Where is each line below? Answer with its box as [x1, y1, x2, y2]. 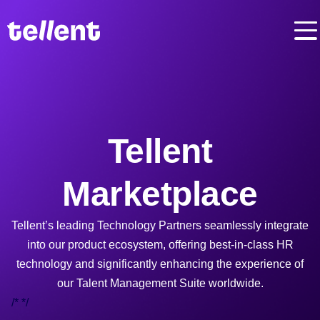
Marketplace [62, 174, 258, 213]
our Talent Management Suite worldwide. [56, 276, 264, 289]
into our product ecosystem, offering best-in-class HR [26, 238, 294, 251]
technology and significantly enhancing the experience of [16, 257, 304, 270]
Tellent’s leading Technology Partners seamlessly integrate [11, 219, 309, 231]
